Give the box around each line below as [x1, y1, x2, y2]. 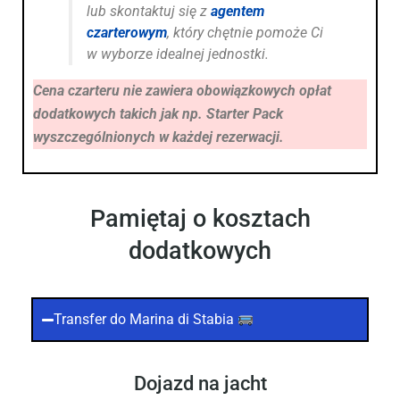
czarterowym [87, 23, 167, 41]
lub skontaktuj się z [87, 2, 211, 20]
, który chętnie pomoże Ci [167, 23, 323, 41]
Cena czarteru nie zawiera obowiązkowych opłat [33, 81, 331, 99]
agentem [211, 2, 264, 20]
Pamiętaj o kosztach [89, 204, 311, 234]
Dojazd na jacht [133, 371, 267, 395]
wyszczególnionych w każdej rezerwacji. [33, 128, 284, 146]
